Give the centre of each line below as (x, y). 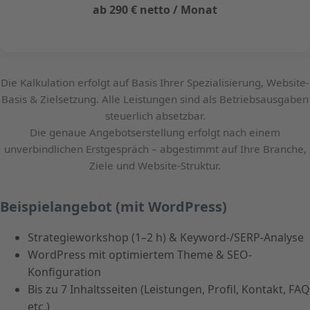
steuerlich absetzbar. (155, 116)
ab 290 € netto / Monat (155, 10)
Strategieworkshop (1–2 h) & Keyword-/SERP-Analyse (166, 238)
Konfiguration (64, 272)
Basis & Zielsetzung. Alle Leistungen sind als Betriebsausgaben (155, 99)
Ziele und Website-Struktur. (155, 166)
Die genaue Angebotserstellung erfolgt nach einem (155, 133)
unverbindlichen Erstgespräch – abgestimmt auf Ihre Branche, (155, 149)
